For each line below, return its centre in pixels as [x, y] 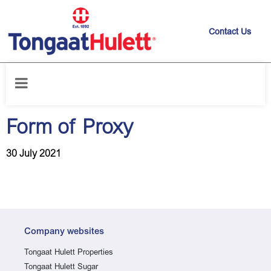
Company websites [64, 232]
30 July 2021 [34, 154]
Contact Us [230, 33]
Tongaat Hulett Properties [69, 253]
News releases [57, 71]
